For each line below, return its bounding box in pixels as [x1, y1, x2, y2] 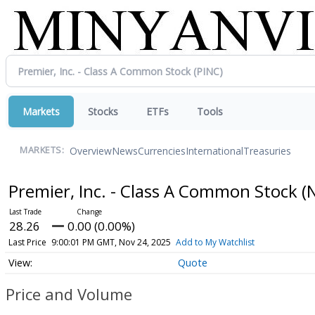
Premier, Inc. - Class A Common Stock [8, 179, 302, 202]
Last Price [8, 236, 46, 248]
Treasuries [243, 143, 291, 157]
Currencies [138, 143, 186, 157]
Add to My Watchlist [175, 236, 255, 248]
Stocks [88, 105, 118, 118]
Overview [70, 143, 112, 157]
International [186, 143, 243, 157]
